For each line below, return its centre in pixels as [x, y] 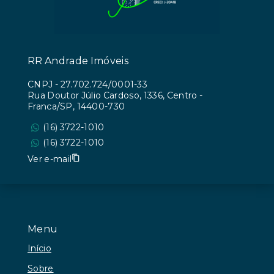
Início [39, 248]
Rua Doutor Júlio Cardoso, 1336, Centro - [115, 95]
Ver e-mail [50, 159]
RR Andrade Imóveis [78, 61]
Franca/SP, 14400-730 [76, 106]
